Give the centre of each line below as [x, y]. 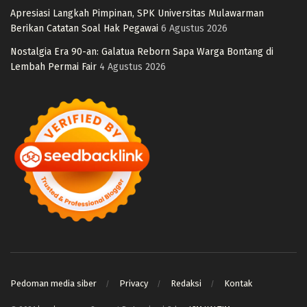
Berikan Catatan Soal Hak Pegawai [84, 28]
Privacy [134, 284]
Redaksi [186, 284]
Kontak [238, 284]
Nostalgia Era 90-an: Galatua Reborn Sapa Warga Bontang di [142, 51]
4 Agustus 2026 [133, 66]
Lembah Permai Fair [53, 66]
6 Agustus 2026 [194, 28]
